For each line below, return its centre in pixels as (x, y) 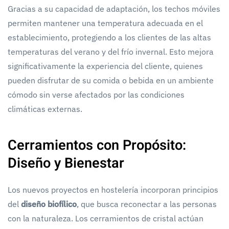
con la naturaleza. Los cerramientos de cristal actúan (106, 218)
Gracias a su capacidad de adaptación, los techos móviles (114, 8)
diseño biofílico (49, 204)
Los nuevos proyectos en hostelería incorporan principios (113, 189)
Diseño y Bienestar (66, 163)
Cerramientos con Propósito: (97, 145)
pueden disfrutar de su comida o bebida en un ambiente (111, 80)
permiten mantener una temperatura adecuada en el (105, 23)
